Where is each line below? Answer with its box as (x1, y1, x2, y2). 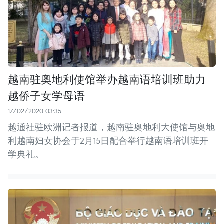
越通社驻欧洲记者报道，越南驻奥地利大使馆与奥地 (8, 121, 215, 133)
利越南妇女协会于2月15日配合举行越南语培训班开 (8, 135, 208, 147)
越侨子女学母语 (8, 88, 85, 103)
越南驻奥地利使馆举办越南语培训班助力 (8, 71, 206, 87)
